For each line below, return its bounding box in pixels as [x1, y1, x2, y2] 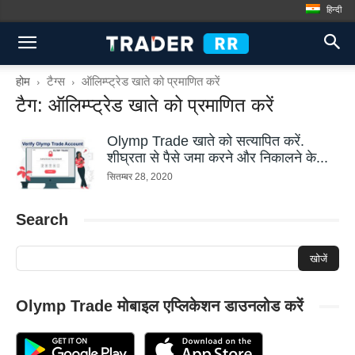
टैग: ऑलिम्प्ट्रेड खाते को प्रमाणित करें [16, 94, 273, 116]
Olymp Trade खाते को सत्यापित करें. [107, 133, 304, 149]
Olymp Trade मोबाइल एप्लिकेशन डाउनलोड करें [16, 297, 303, 315]
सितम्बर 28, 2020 [107, 171, 173, 182]
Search [16, 211, 68, 228]
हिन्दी [326, 4, 342, 14]
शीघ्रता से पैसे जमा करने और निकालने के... [107, 150, 328, 166]
